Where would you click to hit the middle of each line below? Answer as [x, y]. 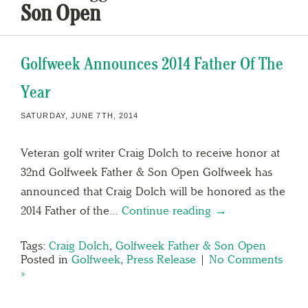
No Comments [246, 259]
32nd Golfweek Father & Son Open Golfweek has [146, 172]
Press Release [161, 259]
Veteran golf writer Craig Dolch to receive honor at [150, 152]
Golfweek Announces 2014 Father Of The [152, 63]
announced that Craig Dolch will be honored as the [153, 191]
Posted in [46, 259]
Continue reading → [174, 210]
